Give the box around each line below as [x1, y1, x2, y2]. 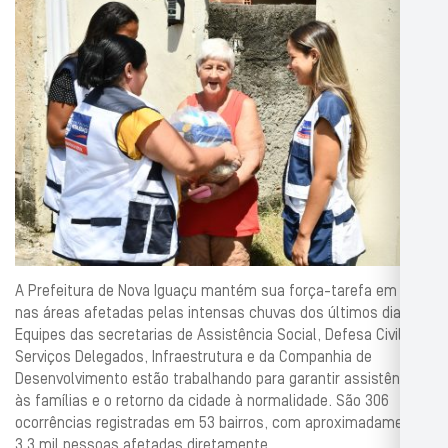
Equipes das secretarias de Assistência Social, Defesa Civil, [15, 327, 406, 344]
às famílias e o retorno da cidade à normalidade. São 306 [15, 393, 389, 410]
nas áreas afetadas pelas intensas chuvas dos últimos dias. [15, 305, 413, 322]
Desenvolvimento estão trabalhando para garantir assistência [15, 371, 419, 388]
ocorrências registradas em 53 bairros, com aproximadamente [15, 415, 425, 432]
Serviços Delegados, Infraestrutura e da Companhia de [15, 349, 372, 366]
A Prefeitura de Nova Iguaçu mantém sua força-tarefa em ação [15, 283, 433, 300]
